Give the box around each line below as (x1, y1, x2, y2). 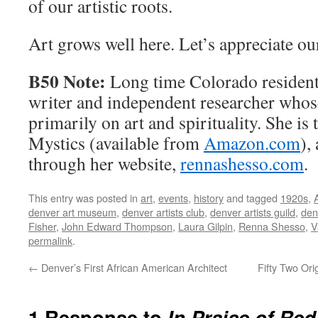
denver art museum (28, 204, 116, 220)
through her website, (28, 151, 180, 176)
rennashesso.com (180, 151, 304, 176)
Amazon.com (204, 131, 300, 155)
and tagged (224, 190, 280, 206)
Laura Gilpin (178, 219, 233, 234)
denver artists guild (210, 204, 295, 220)
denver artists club (122, 204, 204, 220)
